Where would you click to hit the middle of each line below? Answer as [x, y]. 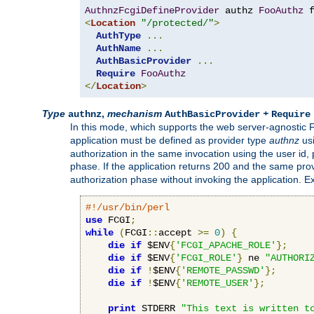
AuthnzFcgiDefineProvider [152, 10]
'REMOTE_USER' [217, 283]
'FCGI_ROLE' [206, 258]
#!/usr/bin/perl [128, 207]
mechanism [135, 113]
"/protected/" [177, 23]
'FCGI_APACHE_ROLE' [226, 245]
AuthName [118, 48]
